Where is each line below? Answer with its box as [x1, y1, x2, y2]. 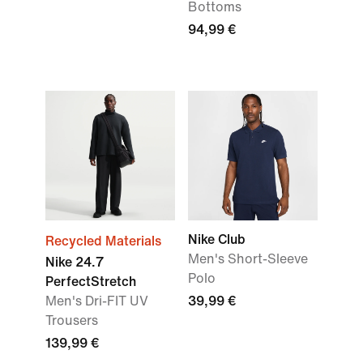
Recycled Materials [45, 234, 161, 248]
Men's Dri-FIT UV [45, 294, 148, 308]
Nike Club [188, 233, 246, 246]
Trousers [45, 314, 98, 327]
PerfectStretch [45, 275, 136, 288]
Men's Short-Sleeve [188, 252, 308, 266]
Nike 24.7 [45, 255, 104, 269]
